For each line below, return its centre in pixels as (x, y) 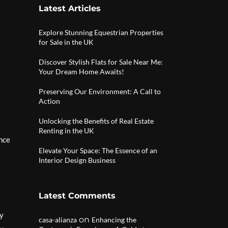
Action (49, 101)
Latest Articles (70, 8)
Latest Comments (77, 196)
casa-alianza (58, 220)
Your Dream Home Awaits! (81, 72)
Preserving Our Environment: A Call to (100, 91)
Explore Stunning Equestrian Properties (101, 32)
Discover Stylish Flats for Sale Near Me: (101, 62)
